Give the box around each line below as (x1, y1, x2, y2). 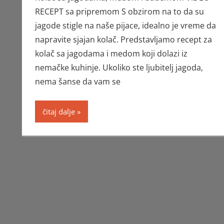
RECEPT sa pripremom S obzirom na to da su (34, 6, 204, 17)
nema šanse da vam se (34, 76, 120, 87)
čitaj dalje (42, 106, 75, 117)
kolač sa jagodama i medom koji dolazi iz (34, 48, 187, 59)
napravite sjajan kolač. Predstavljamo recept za (34, 34, 212, 45)
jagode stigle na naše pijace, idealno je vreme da (34, 20, 216, 31)
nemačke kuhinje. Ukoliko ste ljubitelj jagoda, (34, 62, 203, 73)
